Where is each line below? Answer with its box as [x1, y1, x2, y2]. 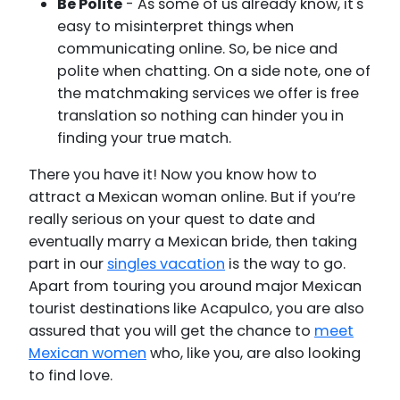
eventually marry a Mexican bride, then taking [29, 230, 357, 252]
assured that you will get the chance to [29, 320, 314, 341]
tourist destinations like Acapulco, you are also [29, 297, 364, 319]
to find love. [29, 364, 112, 386]
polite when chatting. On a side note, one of [57, 60, 371, 81]
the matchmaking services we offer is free [57, 82, 359, 104]
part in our [29, 253, 107, 274]
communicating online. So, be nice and [57, 37, 337, 59]
